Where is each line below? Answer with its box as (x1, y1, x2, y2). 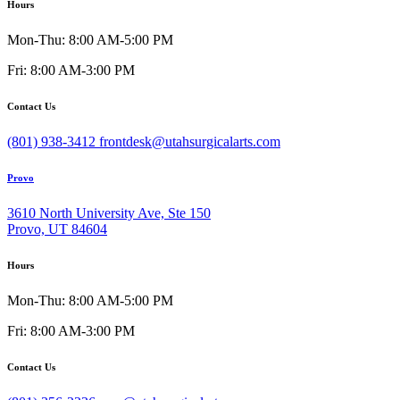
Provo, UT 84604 (7, 221, 107, 237)
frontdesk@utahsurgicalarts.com (99, 134, 280, 150)
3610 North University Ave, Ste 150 (7, 205, 211, 221)
